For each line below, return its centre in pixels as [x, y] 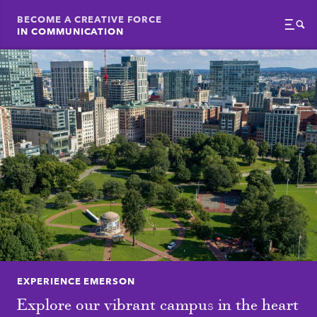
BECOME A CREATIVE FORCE [90, 18]
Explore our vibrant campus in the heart [158, 304]
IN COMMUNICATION [71, 30]
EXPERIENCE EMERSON [76, 280]
